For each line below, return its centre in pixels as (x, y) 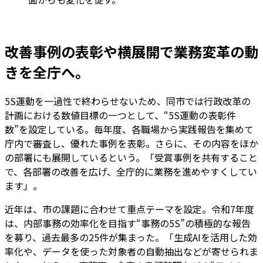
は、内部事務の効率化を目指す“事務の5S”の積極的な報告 (128, 223)
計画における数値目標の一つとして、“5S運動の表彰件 (120, 115)
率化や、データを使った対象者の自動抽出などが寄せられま (131, 252)
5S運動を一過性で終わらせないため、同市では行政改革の (128, 101)
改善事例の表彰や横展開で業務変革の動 (131, 52)
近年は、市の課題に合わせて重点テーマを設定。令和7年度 (129, 209)
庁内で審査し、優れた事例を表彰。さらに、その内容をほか (131, 144)
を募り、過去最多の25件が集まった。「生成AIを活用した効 (131, 237)
